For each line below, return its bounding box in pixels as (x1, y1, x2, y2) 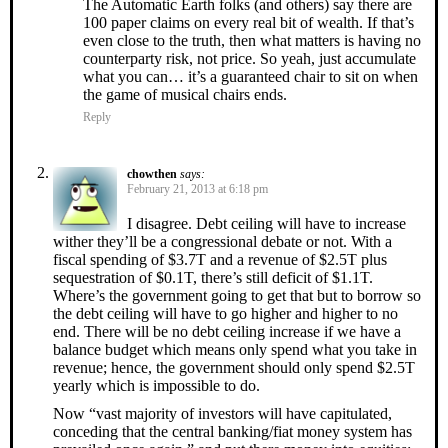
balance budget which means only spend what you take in (53, 340, 417, 358)
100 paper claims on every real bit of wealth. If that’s (83, 13, 414, 31)
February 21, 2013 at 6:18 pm (127, 181, 268, 196)
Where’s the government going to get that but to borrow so (53, 286, 421, 304)
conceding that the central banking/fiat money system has (53, 422, 412, 440)
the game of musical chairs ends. (83, 85, 287, 103)
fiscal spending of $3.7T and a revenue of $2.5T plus (53, 250, 387, 268)
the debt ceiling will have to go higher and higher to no (53, 304, 398, 322)
